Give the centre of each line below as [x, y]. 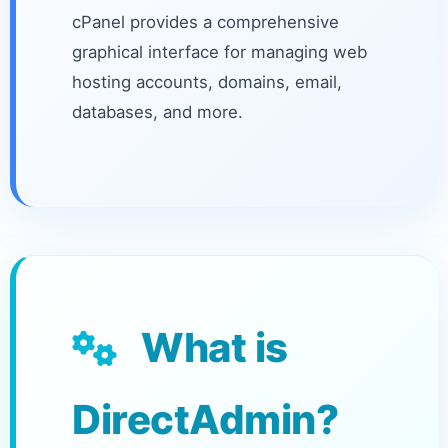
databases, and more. [157, 112]
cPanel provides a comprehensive [205, 22]
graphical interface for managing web [219, 52]
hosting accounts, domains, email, [207, 82]
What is [210, 347]
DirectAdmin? [205, 419]
